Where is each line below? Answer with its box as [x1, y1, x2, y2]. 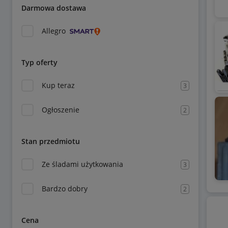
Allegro [42, 26, 66, 36]
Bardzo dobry [42, 184, 88, 193]
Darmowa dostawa [21, 3, 86, 13]
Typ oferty [21, 58, 58, 67]
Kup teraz [42, 80, 75, 90]
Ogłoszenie [42, 105, 79, 115]
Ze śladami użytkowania [42, 159, 123, 169]
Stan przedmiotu [21, 136, 80, 146]
